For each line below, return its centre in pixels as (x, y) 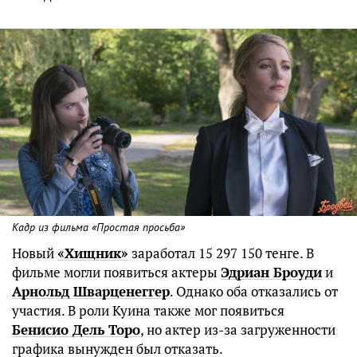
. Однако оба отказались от (254, 292)
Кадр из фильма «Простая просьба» (98, 228)
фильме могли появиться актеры (116, 273)
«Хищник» (93, 253)
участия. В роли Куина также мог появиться (148, 311)
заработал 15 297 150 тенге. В (221, 253)
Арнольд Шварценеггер (91, 292)
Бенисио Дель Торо (76, 330)
